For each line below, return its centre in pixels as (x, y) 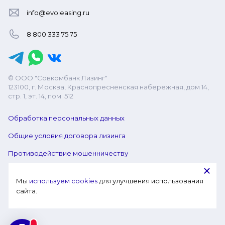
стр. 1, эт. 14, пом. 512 (41, 96)
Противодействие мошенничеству (68, 153)
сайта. (27, 191)
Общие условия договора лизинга (67, 136)
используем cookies (63, 181)
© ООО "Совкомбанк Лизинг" (58, 78)
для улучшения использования (150, 181)
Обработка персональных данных (66, 118)
